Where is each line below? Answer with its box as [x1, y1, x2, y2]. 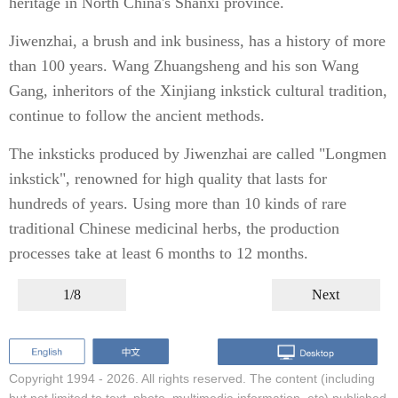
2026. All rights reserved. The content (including [107, 370, 375, 386]
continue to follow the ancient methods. [9, 107, 265, 124]
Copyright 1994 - [9, 370, 107, 386]
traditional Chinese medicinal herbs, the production [9, 219, 339, 237]
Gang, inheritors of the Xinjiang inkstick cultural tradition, [9, 82, 387, 99]
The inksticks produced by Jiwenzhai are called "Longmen [9, 145, 386, 163]
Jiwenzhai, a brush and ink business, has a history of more [9, 32, 386, 50]
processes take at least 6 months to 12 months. [9, 244, 308, 262]
